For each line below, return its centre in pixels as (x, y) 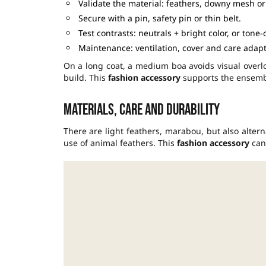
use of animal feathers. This (120, 143)
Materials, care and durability (141, 110)
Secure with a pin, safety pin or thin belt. (159, 18)
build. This (85, 78)
